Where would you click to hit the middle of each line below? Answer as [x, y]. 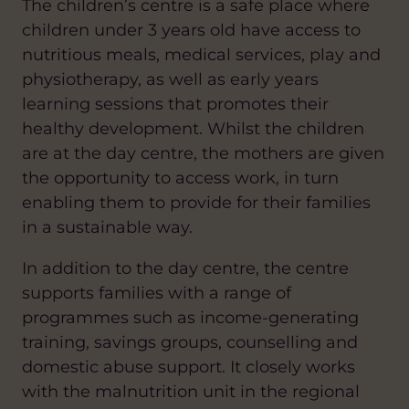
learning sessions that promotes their [175, 104]
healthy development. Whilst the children [193, 128]
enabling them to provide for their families [196, 202]
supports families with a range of [157, 293]
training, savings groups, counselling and [190, 342]
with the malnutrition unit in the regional [191, 391]
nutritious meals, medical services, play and [201, 54]
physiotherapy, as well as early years [170, 79]
